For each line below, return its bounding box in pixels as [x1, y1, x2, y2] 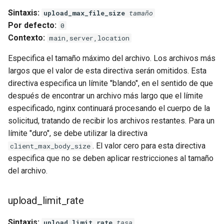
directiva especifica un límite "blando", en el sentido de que [8, 78, 213, 88]
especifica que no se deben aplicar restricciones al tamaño [8, 153, 213, 163]
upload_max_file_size [43, 8, 125, 17]
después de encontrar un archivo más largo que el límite [8, 91, 203, 100]
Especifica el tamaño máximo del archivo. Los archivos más [8, 53, 215, 63]
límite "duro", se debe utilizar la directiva [8, 128, 147, 138]
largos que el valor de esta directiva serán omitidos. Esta [8, 66, 206, 75]
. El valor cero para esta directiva [92, 141, 205, 150]
